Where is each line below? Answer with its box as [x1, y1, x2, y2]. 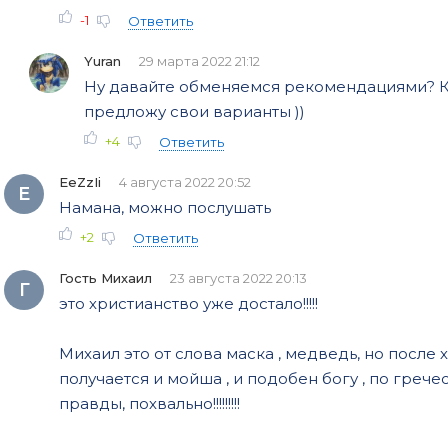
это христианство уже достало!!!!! [59, 293, 318, 313]
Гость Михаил [59, 269, 152, 286]
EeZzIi [59, 173, 101, 190]
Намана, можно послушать [59, 197, 271, 217]
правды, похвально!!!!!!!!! [59, 393, 240, 413]
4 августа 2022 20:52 [119, 173, 251, 190]
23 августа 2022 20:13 [170, 269, 307, 286]
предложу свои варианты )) [84, 101, 305, 121]
